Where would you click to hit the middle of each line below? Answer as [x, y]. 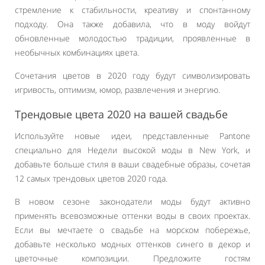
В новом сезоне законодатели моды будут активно [132, 201]
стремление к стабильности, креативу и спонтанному [132, 10]
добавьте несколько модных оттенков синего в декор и [132, 244]
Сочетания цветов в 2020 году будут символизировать [132, 75]
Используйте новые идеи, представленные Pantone [132, 136]
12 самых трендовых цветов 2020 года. [91, 178]
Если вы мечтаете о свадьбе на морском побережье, [132, 230]
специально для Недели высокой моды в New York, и [132, 150]
